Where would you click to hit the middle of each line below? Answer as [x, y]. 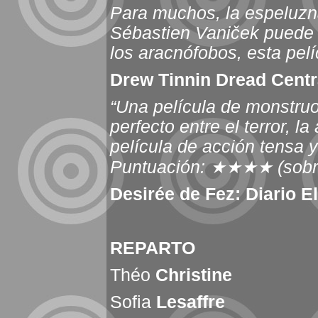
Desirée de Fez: [175, 194]
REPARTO [153, 248]
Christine [194, 275]
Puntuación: [160, 167]
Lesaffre [191, 302]
